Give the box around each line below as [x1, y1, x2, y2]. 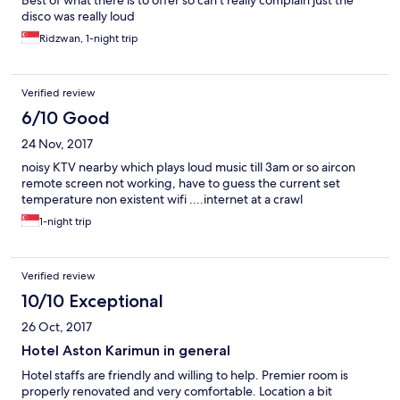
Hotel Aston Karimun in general [21, 342, 230, 360]
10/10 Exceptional [21, 290, 163, 312]
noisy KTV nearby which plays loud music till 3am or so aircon [21, 159, 355, 176]
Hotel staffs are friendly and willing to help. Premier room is [21, 367, 348, 384]
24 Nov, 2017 [21, 136, 93, 153]
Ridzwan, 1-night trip [39, 31, 138, 46]
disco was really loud [21, 8, 135, 25]
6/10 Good [21, 107, 110, 129]
